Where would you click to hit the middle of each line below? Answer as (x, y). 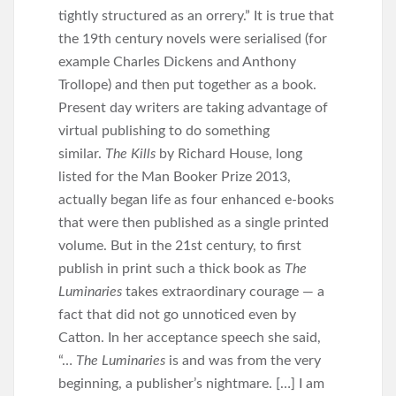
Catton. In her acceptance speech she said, (190, 338)
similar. (82, 154)
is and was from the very (245, 361)
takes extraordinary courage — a (225, 292)
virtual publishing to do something (164, 131)
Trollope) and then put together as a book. (187, 85)
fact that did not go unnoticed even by (177, 315)
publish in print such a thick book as (171, 269)
